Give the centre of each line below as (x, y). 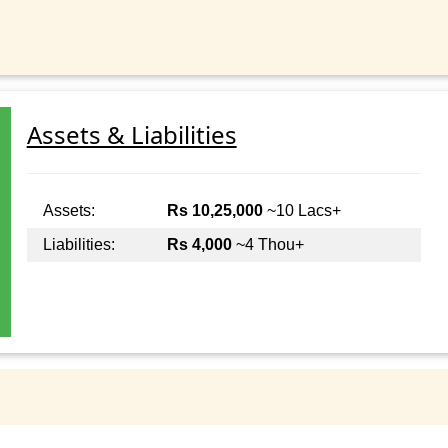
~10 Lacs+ (301, 211)
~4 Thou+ (267, 245)
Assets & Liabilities (131, 135)
